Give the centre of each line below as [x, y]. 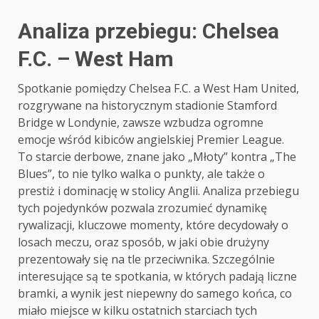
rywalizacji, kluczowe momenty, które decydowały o [153, 225]
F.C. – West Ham [96, 59]
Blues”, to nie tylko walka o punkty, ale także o [141, 174]
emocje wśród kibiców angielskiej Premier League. [151, 140]
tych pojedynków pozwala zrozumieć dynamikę [142, 208]
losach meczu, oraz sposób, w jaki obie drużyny [143, 242]
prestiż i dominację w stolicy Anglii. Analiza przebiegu [158, 191]
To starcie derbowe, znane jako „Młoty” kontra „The [157, 157]
